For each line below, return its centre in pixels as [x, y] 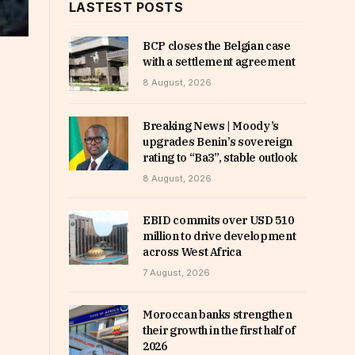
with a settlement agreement [219, 62]
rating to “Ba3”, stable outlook [220, 157]
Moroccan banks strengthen [218, 314]
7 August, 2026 [176, 272]
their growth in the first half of [219, 330]
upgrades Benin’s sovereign [218, 141]
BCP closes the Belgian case [217, 46]
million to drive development [219, 236]
